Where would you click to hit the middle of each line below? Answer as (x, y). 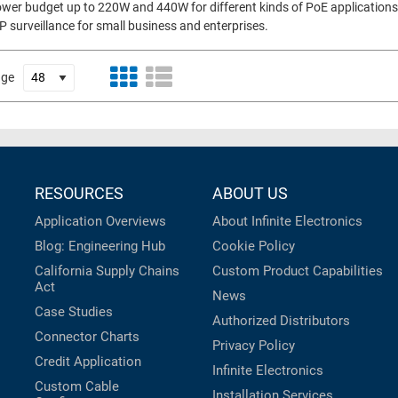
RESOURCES (79, 194)
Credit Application (88, 362)
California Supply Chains (107, 271)
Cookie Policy (254, 247)
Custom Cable (77, 387)
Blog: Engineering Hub (100, 247)
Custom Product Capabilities (298, 271)
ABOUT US (250, 194)
